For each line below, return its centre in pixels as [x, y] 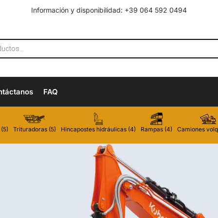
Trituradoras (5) [35, 129]
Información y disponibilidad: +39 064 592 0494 [109, 10]
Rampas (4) [156, 129]
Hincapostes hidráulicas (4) [98, 129]
